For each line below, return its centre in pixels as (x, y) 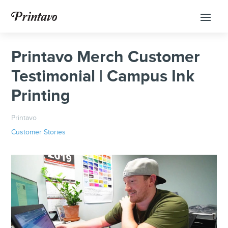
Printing (41, 96)
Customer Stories (39, 132)
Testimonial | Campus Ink (103, 77)
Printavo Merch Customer (106, 57)
